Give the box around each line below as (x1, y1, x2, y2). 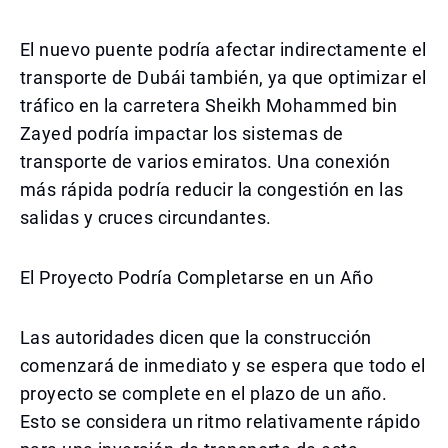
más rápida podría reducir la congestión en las (20, 179, 404, 200)
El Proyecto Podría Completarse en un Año (20, 267, 373, 288)
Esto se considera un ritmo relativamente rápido (20, 411, 421, 432)
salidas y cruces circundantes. (20, 207, 272, 228)
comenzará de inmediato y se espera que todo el (20, 355, 426, 376)
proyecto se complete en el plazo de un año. (20, 383, 388, 404)
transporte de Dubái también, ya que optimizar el (20, 67, 427, 88)
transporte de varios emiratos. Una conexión (20, 151, 391, 172)
